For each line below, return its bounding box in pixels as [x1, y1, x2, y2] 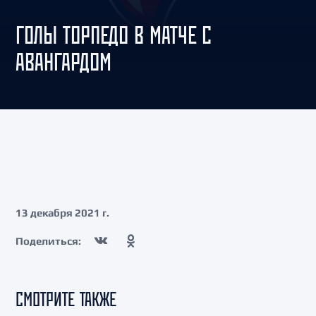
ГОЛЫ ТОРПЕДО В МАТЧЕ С [16, 20, 212, 50]
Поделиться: [16, 234, 81, 247]
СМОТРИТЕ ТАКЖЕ [16, 287, 116, 311]
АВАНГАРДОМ [16, 47, 111, 77]
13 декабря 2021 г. [16, 207, 109, 219]
